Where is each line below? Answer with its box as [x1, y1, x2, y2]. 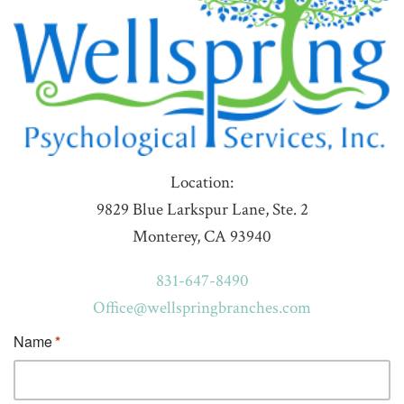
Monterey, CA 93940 [133, 225, 271, 248]
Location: [170, 170, 234, 194]
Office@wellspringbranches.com [93, 296, 311, 319]
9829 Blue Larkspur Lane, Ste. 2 [96, 197, 308, 221]
